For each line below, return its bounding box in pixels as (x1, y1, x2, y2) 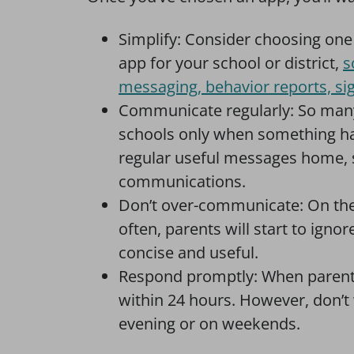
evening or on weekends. (119, 313, 300, 334)
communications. (119, 171, 246, 192)
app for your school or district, (119, 52, 343, 73)
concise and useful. (119, 242, 258, 263)
